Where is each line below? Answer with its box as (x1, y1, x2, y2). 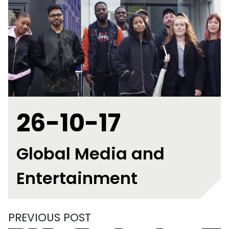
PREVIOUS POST (8, 210, 91, 225)
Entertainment (16, 167, 138, 190)
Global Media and (16, 142, 165, 165)
